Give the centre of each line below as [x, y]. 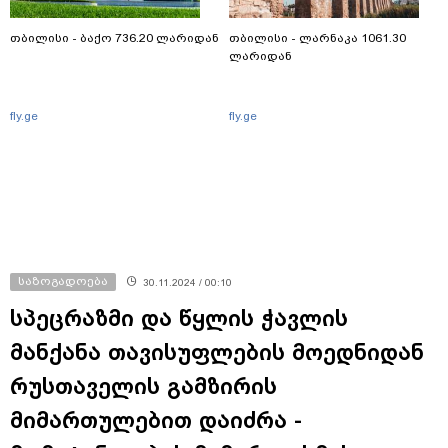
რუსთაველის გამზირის [143, 385]
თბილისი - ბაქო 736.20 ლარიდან [114, 37]
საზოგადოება [63, 280]
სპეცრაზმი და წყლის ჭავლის [179, 317]
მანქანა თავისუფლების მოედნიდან [217, 351]
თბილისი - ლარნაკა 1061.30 [317, 37]
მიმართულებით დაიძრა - [156, 419]
